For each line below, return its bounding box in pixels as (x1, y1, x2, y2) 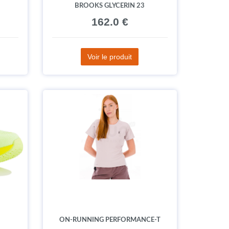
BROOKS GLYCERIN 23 (75, 3, 145, 9)
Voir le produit (87, 53, 132, 61)
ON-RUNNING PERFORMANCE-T (59, 217, 161, 223)
